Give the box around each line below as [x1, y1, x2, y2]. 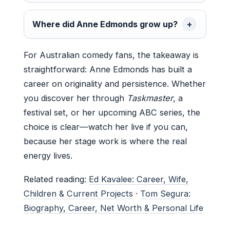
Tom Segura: [140, 188, 190, 199]
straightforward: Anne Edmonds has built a [24, 64, 192, 74]
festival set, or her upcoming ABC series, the [24, 107, 200, 118]
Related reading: [24, 174, 89, 184]
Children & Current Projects [24, 188, 133, 199]
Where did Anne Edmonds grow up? [32, 18, 178, 29]
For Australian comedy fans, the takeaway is [24, 49, 199, 60]
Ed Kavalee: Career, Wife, [89, 174, 188, 184]
